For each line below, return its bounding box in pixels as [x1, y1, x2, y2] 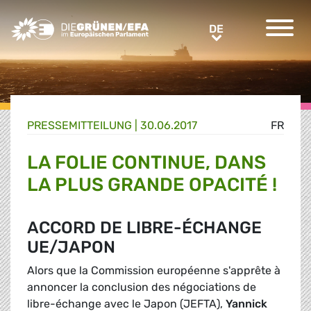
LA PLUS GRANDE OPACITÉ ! [27, 174, 277, 196]
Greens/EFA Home [10, 18, 106, 31]
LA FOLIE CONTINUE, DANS [27, 151, 266, 174]
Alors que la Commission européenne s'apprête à [27, 264, 280, 278]
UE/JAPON [27, 237, 115, 258]
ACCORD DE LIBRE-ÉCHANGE [27, 218, 262, 238]
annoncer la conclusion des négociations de [27, 280, 256, 294]
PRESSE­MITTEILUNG [27, 119, 132, 133]
